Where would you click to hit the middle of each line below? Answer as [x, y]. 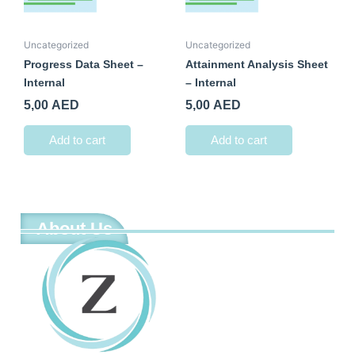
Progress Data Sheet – [84, 64]
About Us [74, 229]
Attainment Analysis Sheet [257, 64]
